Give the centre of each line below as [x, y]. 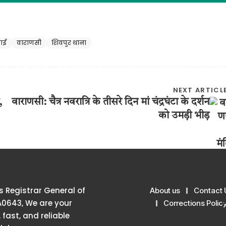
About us [165, 191]
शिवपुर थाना [69, 42]
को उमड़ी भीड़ [184, 116]
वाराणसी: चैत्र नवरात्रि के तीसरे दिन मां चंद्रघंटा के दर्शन [111, 102]
